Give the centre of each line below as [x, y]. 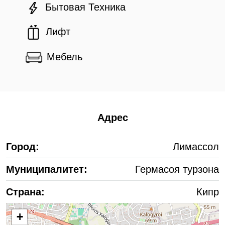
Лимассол [196, 147]
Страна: [25, 192]
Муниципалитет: [47, 170]
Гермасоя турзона [177, 170]
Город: [23, 147]
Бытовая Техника [85, 7]
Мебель [65, 57]
